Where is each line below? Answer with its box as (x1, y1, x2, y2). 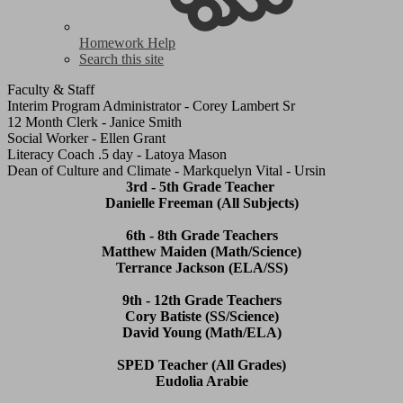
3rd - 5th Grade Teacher (125, 179, 278, 195)
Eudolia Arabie (155, 373, 248, 390)
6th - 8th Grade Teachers (125, 228, 278, 244)
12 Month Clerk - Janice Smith (7, 114, 182, 130)
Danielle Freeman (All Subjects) (104, 195, 299, 211)
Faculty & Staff (7, 82, 94, 98)
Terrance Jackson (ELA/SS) (115, 260, 288, 276)
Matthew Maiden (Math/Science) (102, 244, 301, 260)
